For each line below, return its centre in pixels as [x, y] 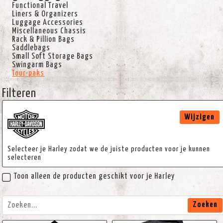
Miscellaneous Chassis [49, 31]
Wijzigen [200, 117]
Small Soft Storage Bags [53, 56]
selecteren [25, 158]
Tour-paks [28, 73]
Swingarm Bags [37, 65]
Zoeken [205, 205]
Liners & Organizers [45, 14]
